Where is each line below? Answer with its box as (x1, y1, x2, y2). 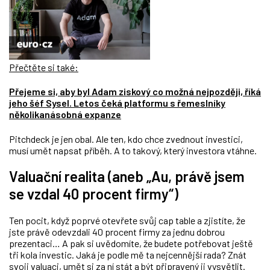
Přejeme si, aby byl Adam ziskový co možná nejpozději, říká (9, 86, 261, 98)
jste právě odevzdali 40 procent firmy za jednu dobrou (9, 226, 225, 238)
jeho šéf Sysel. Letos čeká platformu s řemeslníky (9, 97, 225, 109)
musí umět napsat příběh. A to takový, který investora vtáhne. (9, 144, 257, 156)
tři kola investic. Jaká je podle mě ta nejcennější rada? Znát (9, 249, 246, 261)
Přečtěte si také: (9, 61, 78, 73)
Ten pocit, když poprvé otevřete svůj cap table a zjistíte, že (9, 215, 245, 227)
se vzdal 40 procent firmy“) (9, 185, 178, 203)
